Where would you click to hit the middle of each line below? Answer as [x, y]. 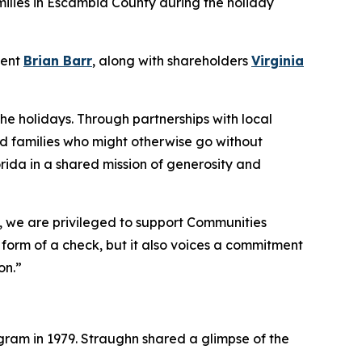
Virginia [278, 60]
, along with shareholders [172, 60]
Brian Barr [58, 60]
